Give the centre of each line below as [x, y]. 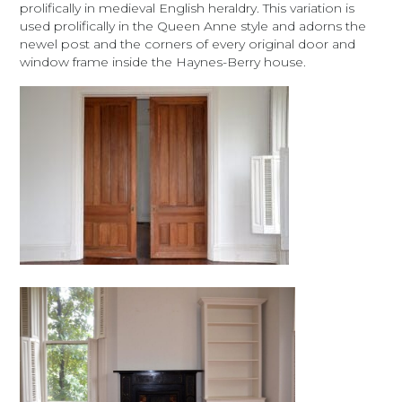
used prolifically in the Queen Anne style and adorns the [193, 26]
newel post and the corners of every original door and [188, 44]
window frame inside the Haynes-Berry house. [163, 61]
